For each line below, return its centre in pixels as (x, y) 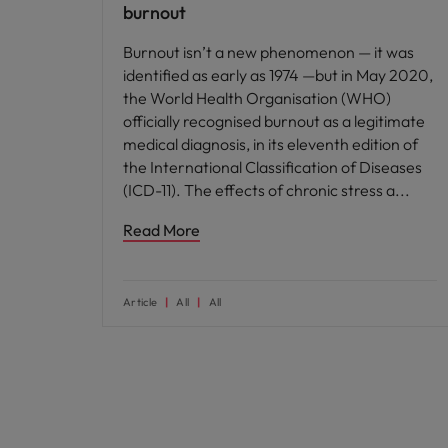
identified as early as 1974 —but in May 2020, (278, 75)
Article (140, 302)
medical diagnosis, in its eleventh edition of (270, 144)
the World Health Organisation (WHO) (257, 98)
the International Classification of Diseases (272, 167)
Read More (161, 230)
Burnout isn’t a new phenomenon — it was (268, 52)
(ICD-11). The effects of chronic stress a (260, 190)
